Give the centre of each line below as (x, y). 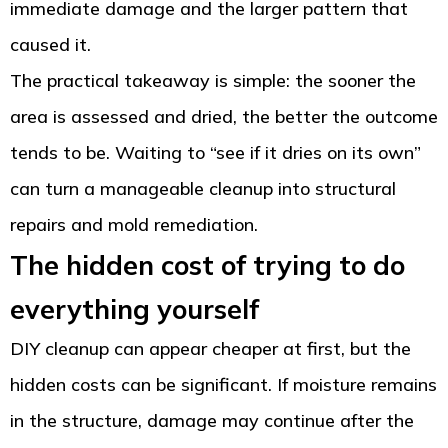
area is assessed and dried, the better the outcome (224, 117)
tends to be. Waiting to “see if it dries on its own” (215, 153)
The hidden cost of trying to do (207, 265)
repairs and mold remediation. (134, 225)
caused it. (50, 45)
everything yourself (134, 309)
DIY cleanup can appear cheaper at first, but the (210, 349)
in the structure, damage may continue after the (212, 421)
